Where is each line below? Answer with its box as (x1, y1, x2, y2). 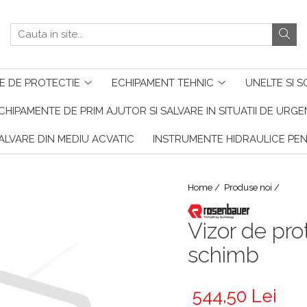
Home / (188, 182, 222, 193)
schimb (188, 242, 259, 267)
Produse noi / (224, 182, 282, 193)
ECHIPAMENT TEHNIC (111, 77, 214, 89)
